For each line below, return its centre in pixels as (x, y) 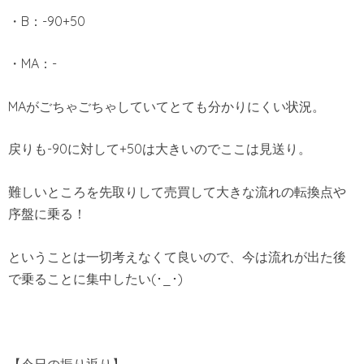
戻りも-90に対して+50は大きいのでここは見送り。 (160, 149)
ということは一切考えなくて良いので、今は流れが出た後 (177, 256)
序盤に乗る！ (47, 214)
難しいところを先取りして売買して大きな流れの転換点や (177, 192)
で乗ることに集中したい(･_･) (95, 278)
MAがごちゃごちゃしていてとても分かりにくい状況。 (167, 106)
